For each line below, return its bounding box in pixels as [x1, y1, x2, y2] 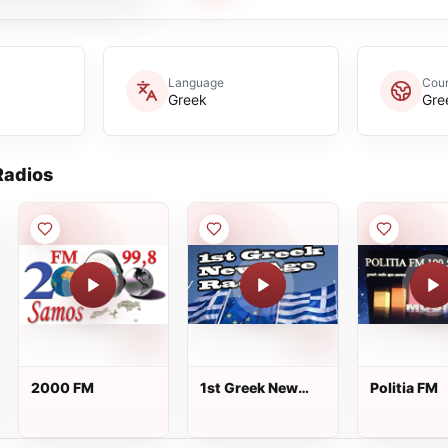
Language [167, 74, 224, 90]
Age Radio [200, 397, 271, 414]
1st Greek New [200, 379, 299, 396]
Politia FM [369, 379, 438, 396]
